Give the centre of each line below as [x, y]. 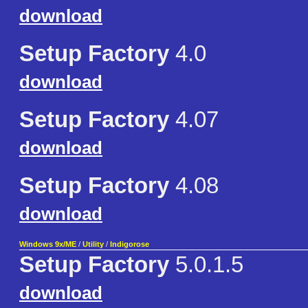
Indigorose [130, 244]
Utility [93, 244]
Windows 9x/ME [48, 244]
